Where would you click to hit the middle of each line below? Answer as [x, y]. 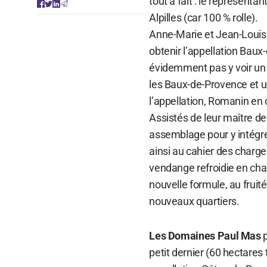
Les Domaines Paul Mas [205, 235]
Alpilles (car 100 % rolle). [204, 17]
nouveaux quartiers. [194, 201]
